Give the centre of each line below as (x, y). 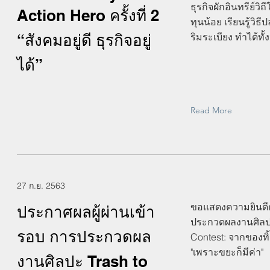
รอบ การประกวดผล (84, 237)
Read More (211, 110)
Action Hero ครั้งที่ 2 (88, 15)
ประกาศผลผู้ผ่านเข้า (86, 212)
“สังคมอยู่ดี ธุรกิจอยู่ (84, 40)
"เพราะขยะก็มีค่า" (227, 252)
